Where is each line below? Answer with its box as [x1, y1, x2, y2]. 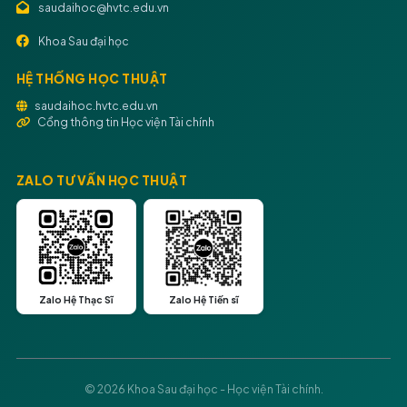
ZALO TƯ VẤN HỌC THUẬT [15, 173, 188, 188]
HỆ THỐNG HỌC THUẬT [15, 71, 168, 86]
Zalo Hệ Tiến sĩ [168, 293, 238, 305]
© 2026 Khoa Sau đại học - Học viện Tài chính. [84, 382, 323, 396]
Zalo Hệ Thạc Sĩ [39, 293, 114, 305]
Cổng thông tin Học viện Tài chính [36, 114, 214, 129]
